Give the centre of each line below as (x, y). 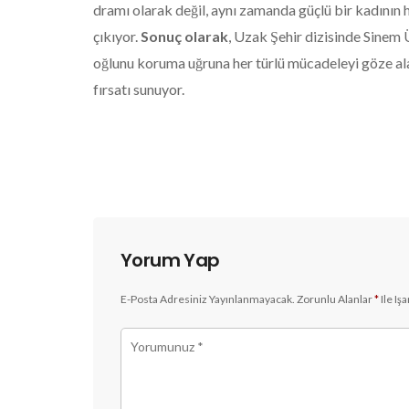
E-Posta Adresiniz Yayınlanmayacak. (208, 299)
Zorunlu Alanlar (335, 299)
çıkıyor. (117, 36)
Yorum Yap (170, 260)
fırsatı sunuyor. (139, 89)
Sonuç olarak (184, 36)
